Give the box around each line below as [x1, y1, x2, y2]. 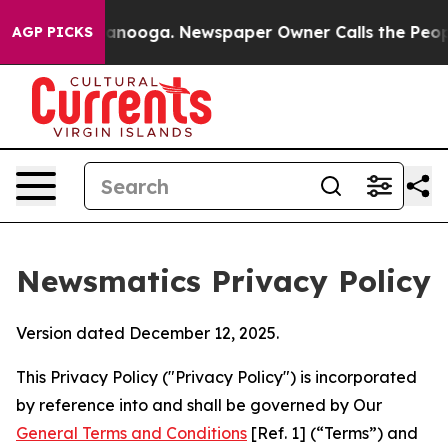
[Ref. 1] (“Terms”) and [247, 423, 418, 443]
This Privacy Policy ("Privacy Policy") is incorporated [16, 367, 417, 387]
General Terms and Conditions [16, 423, 247, 443]
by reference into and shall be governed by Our [16, 395, 382, 415]
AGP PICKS [12, 23, 93, 41]
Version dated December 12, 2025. [16, 323, 279, 343]
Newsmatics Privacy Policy [16, 262, 431, 300]
